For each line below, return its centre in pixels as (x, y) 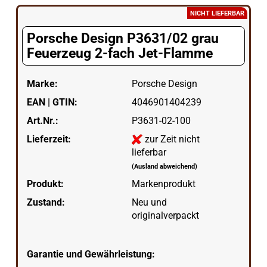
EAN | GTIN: (52, 102)
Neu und (150, 202)
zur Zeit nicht (173, 139)
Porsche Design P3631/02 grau (122, 38)
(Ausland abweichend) (165, 166)
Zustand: (46, 202)
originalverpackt (166, 215)
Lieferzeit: (49, 139)
